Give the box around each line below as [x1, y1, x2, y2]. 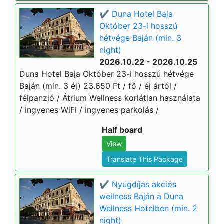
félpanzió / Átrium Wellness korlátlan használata [19, 93, 200, 103]
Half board [102, 125, 142, 135]
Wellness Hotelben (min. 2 [99, 203, 197, 213]
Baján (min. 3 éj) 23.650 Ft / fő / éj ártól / [19, 81, 177, 91]
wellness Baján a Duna [99, 191, 183, 201]
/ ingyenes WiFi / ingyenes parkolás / [19, 105, 159, 115]
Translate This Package [106, 155, 183, 163]
